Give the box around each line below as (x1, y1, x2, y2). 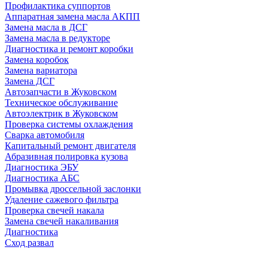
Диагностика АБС (5, 172, 80, 183)
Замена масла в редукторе (5, 32, 110, 43)
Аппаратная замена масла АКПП (5, 11, 140, 22)
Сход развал (5, 237, 54, 248)
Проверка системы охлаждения (5, 118, 133, 129)
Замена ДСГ (5, 75, 54, 86)
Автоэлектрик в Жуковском (5, 108, 118, 118)
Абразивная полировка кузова (5, 151, 128, 162)
